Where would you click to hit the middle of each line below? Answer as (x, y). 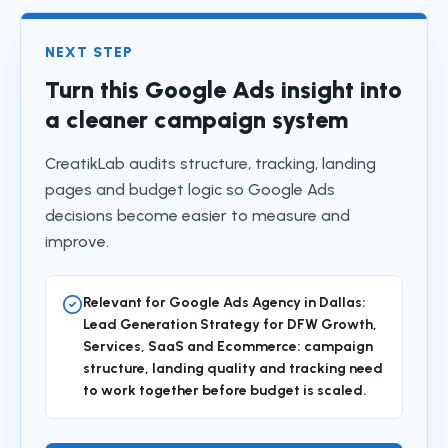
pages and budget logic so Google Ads (190, 189)
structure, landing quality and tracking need (233, 368)
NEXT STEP (89, 52)
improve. (77, 241)
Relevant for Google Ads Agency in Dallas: (224, 302)
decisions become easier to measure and (197, 215)
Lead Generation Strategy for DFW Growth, (230, 324)
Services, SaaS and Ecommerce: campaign (228, 346)
